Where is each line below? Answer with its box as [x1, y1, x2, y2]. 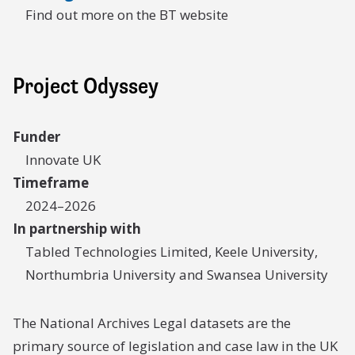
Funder [13, 128, 60, 146]
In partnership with [13, 219, 141, 238]
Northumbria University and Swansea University [25, 265, 328, 284]
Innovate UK [25, 151, 101, 169]
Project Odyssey [13, 72, 158, 101]
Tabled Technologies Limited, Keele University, [25, 242, 318, 261]
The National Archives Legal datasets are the [13, 314, 291, 332]
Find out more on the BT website [25, 6, 228, 24]
